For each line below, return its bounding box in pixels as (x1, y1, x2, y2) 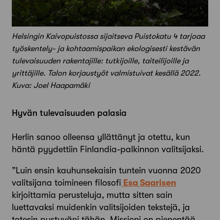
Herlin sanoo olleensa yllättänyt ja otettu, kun (12, 132, 190, 142)
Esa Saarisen (121, 178, 176, 188)
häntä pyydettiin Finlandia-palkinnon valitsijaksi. (12, 144, 204, 155)
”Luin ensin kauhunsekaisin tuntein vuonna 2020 (12, 165, 201, 176)
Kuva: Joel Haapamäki (12, 81, 90, 90)
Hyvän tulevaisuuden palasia (12, 108, 127, 118)
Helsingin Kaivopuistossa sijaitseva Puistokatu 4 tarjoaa (12, 32, 205, 41)
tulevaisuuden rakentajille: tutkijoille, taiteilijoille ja (12, 56, 189, 66)
